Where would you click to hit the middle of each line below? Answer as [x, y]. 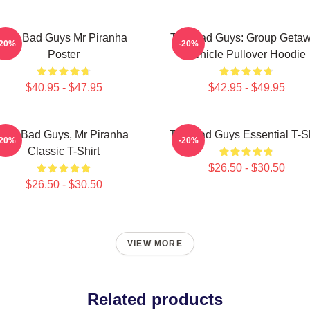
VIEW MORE [155, 244]
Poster [64, 54]
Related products [155, 299]
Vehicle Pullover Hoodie [246, 54]
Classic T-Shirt [64, 151]
